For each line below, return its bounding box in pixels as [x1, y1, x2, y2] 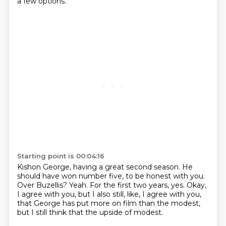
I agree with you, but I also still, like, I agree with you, [17, 190, 201, 199]
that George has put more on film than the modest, [17, 199, 200, 208]
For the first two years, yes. [89, 181, 187, 190]
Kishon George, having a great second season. [17, 162, 182, 172]
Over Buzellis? [17, 181, 69, 190]
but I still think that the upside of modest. [17, 208, 163, 217]
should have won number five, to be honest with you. [17, 172, 205, 181]
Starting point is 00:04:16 [17, 152, 104, 160]
